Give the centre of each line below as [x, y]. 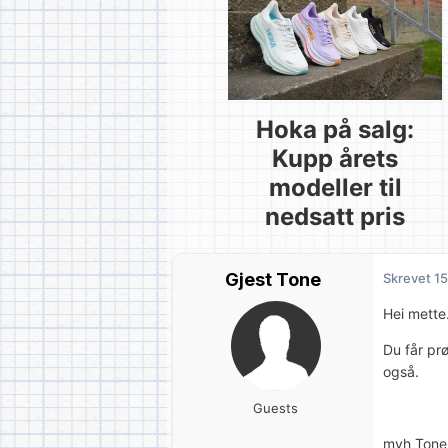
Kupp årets [335, 159]
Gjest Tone [272, 279]
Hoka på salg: [335, 130]
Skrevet [408, 277]
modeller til [335, 188]
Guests [275, 407]
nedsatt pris [335, 217]
